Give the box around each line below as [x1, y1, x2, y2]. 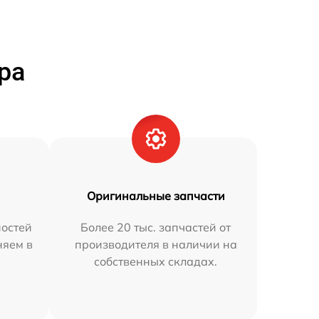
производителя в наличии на [74, 237, 237, 251]
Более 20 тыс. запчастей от [80, 220, 231, 234]
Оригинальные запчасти [86, 189, 225, 203]
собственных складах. [94, 254, 218, 268]
